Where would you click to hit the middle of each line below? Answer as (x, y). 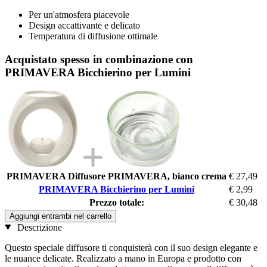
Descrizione (38, 227)
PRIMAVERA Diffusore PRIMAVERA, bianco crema (117, 176)
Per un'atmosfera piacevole (79, 15)
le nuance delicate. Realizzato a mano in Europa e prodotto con (123, 258)
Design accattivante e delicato (84, 26)
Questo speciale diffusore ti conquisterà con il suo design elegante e (131, 247)
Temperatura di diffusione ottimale (93, 36)
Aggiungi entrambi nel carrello (60, 216)
